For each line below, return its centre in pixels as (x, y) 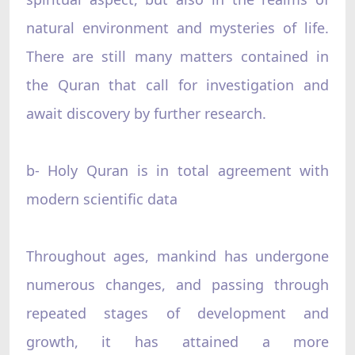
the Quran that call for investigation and (177, 84)
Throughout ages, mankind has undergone (177, 256)
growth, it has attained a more (177, 341)
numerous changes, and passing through (177, 284)
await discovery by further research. (146, 113)
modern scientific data (101, 198)
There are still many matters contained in (177, 56)
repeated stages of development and (177, 313)
